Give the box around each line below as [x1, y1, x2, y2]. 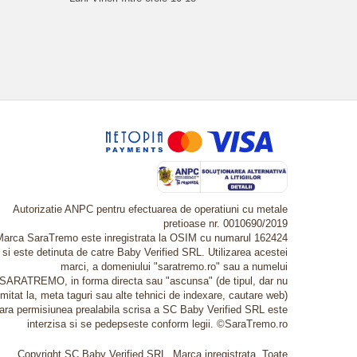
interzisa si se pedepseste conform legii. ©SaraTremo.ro [27, 318, 288, 330]
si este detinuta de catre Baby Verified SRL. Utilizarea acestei [2, 246, 288, 258]
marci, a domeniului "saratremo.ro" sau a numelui [61, 261, 288, 273]
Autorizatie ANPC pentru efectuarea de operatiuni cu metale [13, 203, 288, 215]
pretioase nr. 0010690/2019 [163, 218, 288, 229]
